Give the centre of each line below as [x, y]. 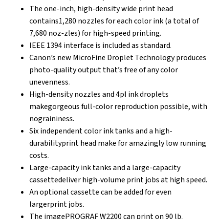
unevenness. [50, 82]
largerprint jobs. [57, 204]
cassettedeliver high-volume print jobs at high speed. [118, 180]
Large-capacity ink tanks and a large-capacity [105, 167]
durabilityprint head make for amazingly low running [118, 143]
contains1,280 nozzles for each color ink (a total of [114, 21]
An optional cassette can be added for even [100, 192]
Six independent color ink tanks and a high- [101, 131]
